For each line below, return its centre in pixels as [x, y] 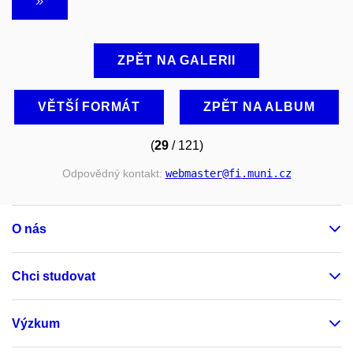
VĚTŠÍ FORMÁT [89, 107]
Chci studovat [54, 276]
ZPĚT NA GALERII [176, 61]
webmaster [193, 174]
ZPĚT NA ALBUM [259, 107]
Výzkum [36, 323]
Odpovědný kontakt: [113, 174]
